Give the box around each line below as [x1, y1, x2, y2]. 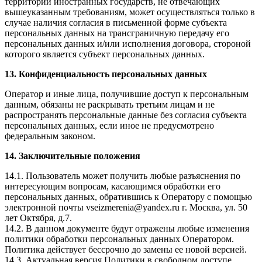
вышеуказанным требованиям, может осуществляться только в [5, 7, 255, 18]
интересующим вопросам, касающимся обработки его [5, 181, 220, 192]
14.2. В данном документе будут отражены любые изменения [5, 223, 249, 234]
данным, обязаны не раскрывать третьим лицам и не [5, 99, 215, 110]
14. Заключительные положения [5, 151, 140, 161]
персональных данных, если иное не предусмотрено [5, 120, 214, 131]
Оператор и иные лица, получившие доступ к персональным [5, 89, 249, 99]
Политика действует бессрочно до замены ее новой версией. [5, 244, 247, 255]
